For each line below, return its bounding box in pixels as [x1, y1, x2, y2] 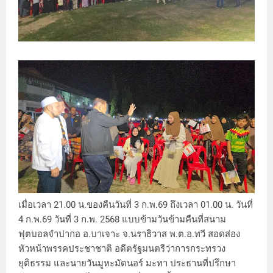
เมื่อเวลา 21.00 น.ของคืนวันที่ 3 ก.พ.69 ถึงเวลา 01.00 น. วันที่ [18, 199, 253, 211]
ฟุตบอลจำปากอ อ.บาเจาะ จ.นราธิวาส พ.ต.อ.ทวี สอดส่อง [18, 229, 240, 240]
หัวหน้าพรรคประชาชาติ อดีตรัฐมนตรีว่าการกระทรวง [18, 243, 225, 255]
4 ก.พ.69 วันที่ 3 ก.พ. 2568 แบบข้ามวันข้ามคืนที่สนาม [18, 214, 226, 225]
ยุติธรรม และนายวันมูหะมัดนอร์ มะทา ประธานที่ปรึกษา [18, 258, 236, 269]
